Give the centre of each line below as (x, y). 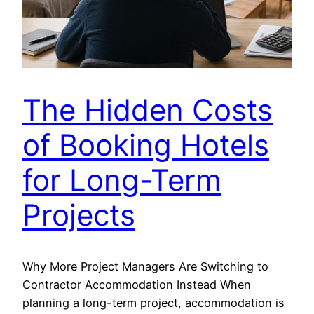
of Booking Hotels (146, 145)
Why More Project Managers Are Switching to (145, 267)
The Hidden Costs (148, 110)
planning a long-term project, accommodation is (153, 303)
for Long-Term (122, 180)
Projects (79, 215)
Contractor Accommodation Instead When (137, 285)
